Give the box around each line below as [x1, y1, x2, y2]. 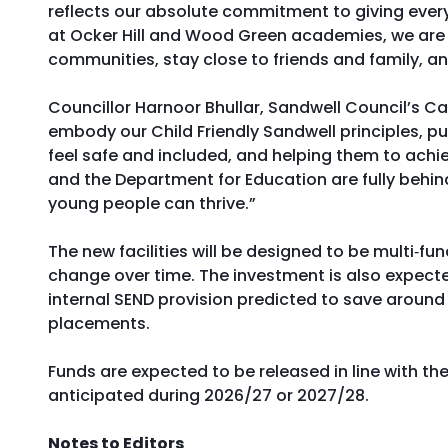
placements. [48, 312, 150, 335]
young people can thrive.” [48, 192, 256, 215]
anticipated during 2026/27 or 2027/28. [48, 384, 369, 407]
